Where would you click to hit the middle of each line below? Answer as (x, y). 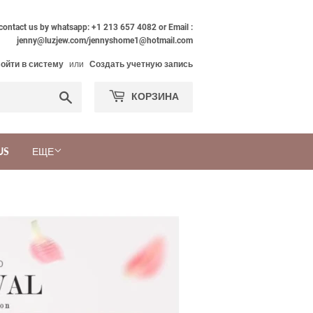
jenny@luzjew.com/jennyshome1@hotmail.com (105, 41)
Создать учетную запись (141, 64)
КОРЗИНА (154, 96)
